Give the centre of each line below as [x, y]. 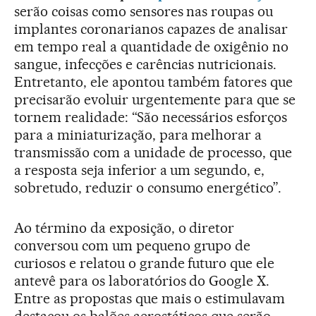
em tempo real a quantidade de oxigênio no [152, 46]
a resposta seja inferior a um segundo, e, [140, 170]
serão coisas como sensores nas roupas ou [144, 11]
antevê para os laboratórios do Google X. [142, 280]
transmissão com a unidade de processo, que [153, 152]
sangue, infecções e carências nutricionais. [146, 64]
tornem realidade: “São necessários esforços [151, 117]
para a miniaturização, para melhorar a [138, 134]
